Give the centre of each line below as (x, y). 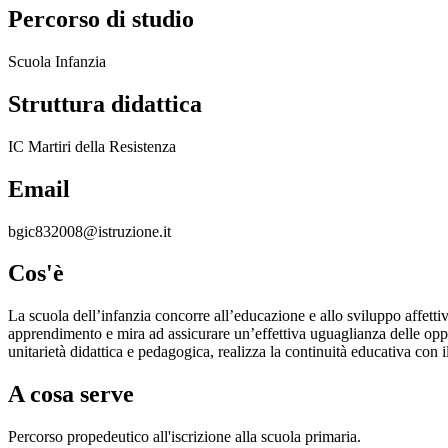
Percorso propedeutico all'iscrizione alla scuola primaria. (184, 437)
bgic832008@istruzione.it (89, 231)
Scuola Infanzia (57, 61)
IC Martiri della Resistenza (92, 146)
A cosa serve (71, 394)
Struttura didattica (105, 103)
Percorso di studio (101, 19)
